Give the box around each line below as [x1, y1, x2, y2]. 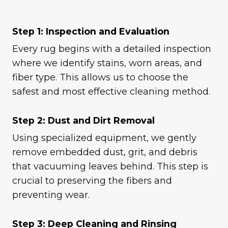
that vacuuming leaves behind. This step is [12, 160, 208, 172]
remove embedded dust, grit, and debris [12, 146, 197, 158]
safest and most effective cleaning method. [12, 85, 210, 97]
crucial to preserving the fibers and [12, 175, 172, 186]
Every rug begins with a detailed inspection [12, 43, 211, 54]
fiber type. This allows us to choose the [12, 71, 188, 83]
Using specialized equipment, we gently [12, 132, 196, 144]
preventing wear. [12, 189, 90, 201]
